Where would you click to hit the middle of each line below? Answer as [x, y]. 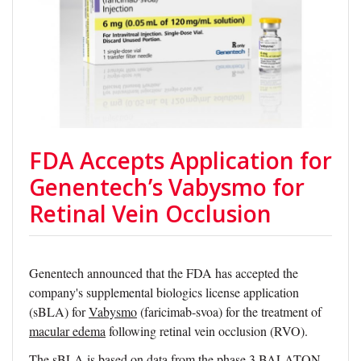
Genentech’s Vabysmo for [167, 187]
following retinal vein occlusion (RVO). [207, 331]
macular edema [67, 331]
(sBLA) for [59, 312]
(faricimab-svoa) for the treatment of [229, 312]
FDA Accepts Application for [180, 161]
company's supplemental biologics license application [164, 293]
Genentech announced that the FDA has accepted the [164, 273]
